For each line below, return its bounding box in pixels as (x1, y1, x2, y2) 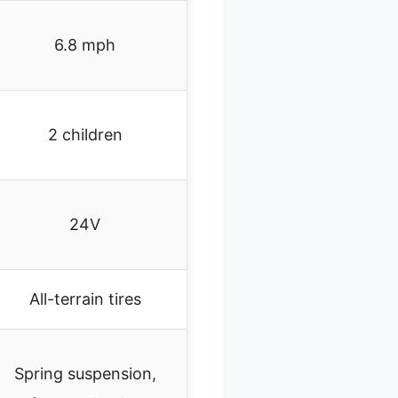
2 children (47, 124, 123, 144)
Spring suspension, (13, 363, 156, 383)
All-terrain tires (28, 289, 141, 308)
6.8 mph (54, 35, 115, 54)
